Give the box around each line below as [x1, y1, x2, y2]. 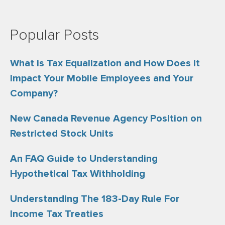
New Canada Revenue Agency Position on [10, 114, 202, 124]
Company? [10, 88, 58, 98]
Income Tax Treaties [10, 209, 103, 219]
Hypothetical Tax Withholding [10, 169, 145, 179]
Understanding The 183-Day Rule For [10, 194, 179, 204]
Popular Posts [10, 28, 99, 43]
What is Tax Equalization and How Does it [10, 58, 200, 68]
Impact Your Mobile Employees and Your [10, 73, 193, 83]
